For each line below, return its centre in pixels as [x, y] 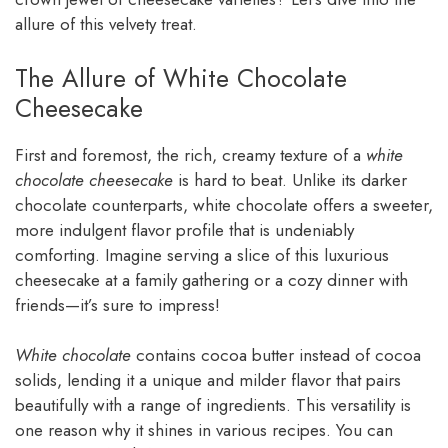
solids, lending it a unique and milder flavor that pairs [208, 380]
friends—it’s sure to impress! [117, 304]
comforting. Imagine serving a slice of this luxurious [202, 254]
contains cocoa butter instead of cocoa [276, 355]
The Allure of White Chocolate [181, 77]
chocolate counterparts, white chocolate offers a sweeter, [224, 204]
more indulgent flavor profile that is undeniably [184, 229]
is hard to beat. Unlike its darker [290, 179]
